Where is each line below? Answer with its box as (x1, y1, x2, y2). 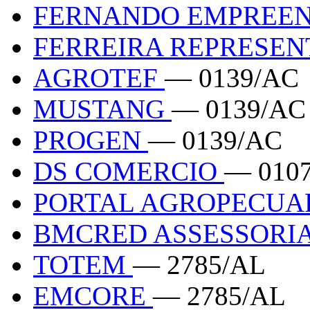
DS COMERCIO (33, 156, 224, 186)
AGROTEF (33, 62, 165, 93)
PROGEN (33, 125, 148, 155)
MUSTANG (33, 93, 172, 124)
